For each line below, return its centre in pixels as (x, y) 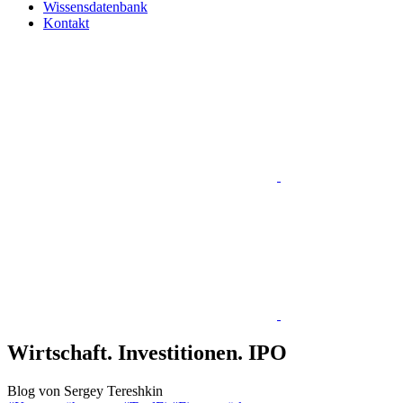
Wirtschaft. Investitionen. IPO (147, 352)
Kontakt (66, 23)
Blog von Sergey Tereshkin (85, 390)
